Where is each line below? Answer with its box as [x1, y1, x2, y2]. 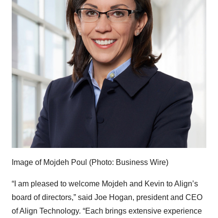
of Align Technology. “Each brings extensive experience [12, 207, 202, 215]
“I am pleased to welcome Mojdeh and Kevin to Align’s [12, 180, 198, 188]
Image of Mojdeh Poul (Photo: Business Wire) [12, 158, 168, 166]
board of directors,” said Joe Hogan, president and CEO [12, 193, 202, 201]
